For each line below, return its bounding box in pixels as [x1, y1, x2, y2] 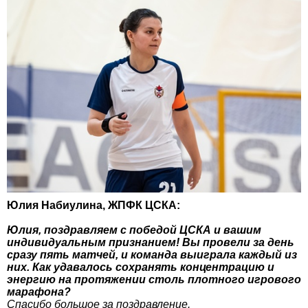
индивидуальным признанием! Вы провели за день [7, 236, 294, 248]
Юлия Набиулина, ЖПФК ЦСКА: [7, 199, 180, 211]
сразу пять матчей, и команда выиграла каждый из [7, 248, 297, 261]
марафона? [7, 285, 71, 298]
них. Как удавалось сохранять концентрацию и [7, 261, 274, 273]
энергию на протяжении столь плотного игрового [7, 273, 301, 285]
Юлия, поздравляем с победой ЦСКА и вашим [7, 223, 261, 236]
